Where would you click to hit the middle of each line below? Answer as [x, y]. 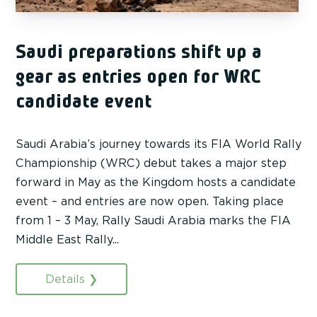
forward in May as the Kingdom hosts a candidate [156, 183]
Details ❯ [71, 279]
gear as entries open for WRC [138, 78]
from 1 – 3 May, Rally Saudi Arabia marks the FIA [153, 221]
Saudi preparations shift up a [139, 53]
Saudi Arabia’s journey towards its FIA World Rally [158, 144]
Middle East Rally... [67, 240]
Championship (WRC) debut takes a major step [151, 163]
